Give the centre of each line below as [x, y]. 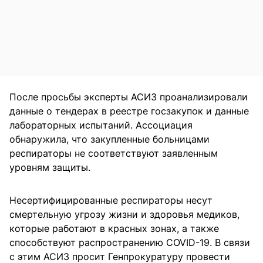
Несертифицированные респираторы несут [111, 200]
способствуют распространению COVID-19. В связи [130, 242]
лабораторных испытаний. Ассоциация [101, 125]
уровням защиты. [50, 167]
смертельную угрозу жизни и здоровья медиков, [124, 214]
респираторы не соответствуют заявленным [114, 153]
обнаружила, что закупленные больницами [109, 139]
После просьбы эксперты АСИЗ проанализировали [129, 97]
